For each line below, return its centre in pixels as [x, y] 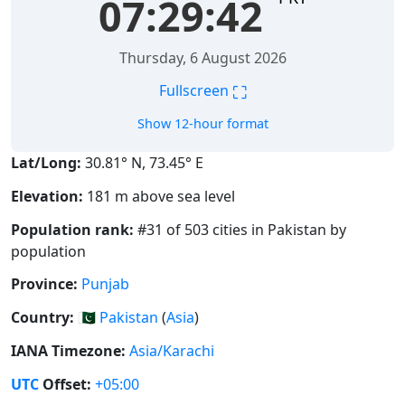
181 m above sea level [159, 196]
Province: [44, 284]
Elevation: [47, 196]
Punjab [105, 284]
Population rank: [72, 229]
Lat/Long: [46, 163]
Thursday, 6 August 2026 [202, 58]
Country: [42, 318]
